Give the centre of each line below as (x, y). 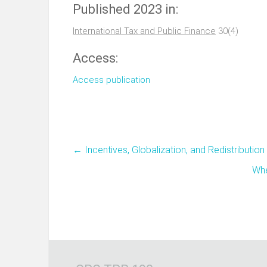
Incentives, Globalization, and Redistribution (173, 150)
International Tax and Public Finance (144, 31)
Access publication (111, 80)
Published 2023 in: (125, 9)
